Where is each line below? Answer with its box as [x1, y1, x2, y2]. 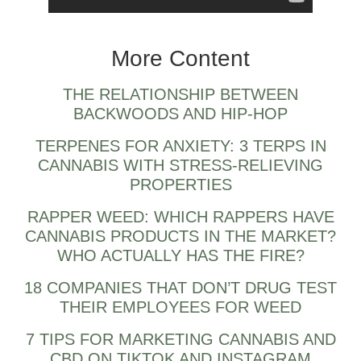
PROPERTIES [129, 176, 232, 194]
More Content [111, 46, 250, 72]
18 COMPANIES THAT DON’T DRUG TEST [24, 279, 337, 297]
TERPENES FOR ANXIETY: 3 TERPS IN [35, 137, 326, 156]
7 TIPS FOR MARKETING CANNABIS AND [25, 330, 336, 349]
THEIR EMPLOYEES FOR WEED [60, 298, 301, 317]
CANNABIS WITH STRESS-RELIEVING [38, 156, 323, 175]
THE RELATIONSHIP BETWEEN [63, 85, 298, 104]
